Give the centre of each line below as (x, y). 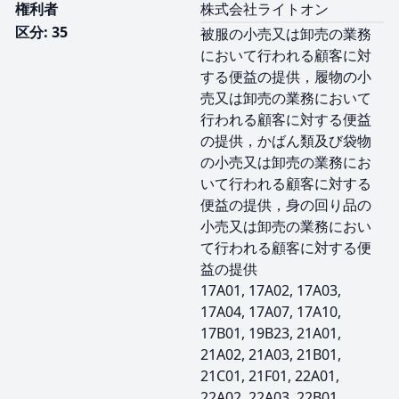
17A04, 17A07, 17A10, (271, 312)
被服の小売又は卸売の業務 (286, 34)
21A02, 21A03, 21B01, (271, 355)
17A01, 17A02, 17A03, (271, 291)
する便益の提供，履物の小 (286, 77)
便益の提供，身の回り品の (286, 205)
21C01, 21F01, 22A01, (270, 376)
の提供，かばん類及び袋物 (286, 141)
